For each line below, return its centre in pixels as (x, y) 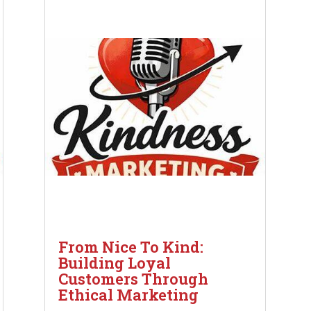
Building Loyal (115, 263)
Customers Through (134, 279)
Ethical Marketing (129, 295)
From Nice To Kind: (131, 247)
